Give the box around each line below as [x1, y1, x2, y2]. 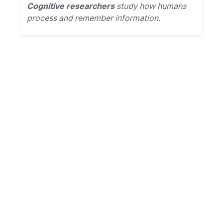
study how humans [114, 1, 186, 11]
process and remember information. [27, 13, 160, 23]
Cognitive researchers [27, 1, 114, 11]
